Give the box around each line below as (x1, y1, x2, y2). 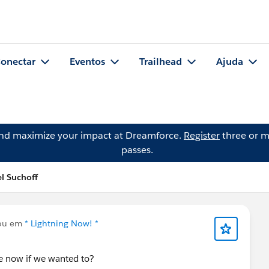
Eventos (70, 55, 105, 68)
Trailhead (139, 55, 182, 68)
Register (184, 129, 220, 142)
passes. (121, 144, 153, 156)
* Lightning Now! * (25, 218, 98, 229)
